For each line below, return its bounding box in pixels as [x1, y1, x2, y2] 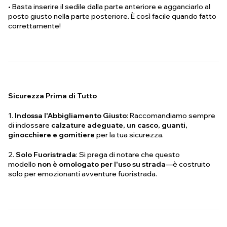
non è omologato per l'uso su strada [37, 160, 166, 169]
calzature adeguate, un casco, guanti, [51, 121, 187, 130]
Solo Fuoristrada [16, 150, 76, 160]
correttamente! [8, 21, 62, 31]
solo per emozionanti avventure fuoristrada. [8, 169, 159, 179]
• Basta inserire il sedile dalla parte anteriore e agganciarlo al [8, 2, 210, 12]
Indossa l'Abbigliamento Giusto [15, 111, 127, 121]
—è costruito [166, 160, 210, 169]
